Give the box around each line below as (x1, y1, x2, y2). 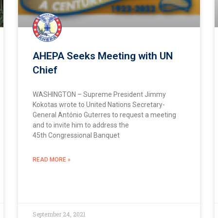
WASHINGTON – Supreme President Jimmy (33, 91, 166, 99)
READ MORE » (33, 156, 71, 163)
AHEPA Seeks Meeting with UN (33, 50, 173, 62)
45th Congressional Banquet (33, 131, 120, 140)
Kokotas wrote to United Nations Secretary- (33, 101, 165, 109)
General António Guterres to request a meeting (33, 111, 177, 119)
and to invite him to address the (33, 121, 129, 129)
